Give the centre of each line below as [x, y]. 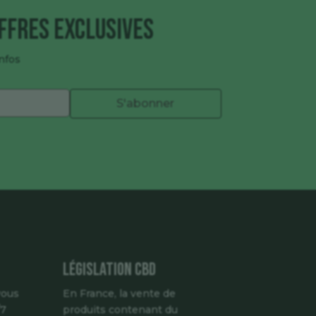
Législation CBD [110, 269]
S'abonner [146, 104]
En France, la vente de [120, 293]
